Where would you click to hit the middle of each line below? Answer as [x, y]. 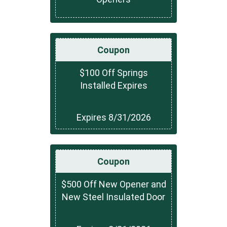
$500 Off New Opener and [113, 184]
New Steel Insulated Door [113, 197]
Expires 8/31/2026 [113, 118]
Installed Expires [113, 85]
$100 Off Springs [113, 72]
